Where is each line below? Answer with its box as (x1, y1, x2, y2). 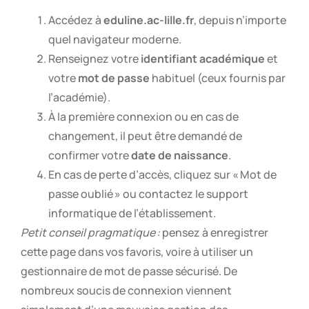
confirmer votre (48, 148, 131, 163)
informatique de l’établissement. (48, 206, 216, 221)
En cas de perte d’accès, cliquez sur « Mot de (48, 167, 277, 183)
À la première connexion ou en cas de (48, 109, 239, 125)
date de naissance (131, 148, 228, 163)
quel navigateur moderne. (48, 32, 181, 48)
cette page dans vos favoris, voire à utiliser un (21, 244, 253, 260)
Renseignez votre (48, 51, 141, 67)
